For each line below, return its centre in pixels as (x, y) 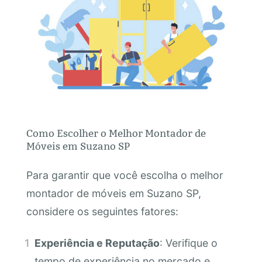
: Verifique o (189, 243)
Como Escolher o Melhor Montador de (116, 133)
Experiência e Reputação (97, 243)
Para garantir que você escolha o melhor (125, 175)
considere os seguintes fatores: (102, 212)
